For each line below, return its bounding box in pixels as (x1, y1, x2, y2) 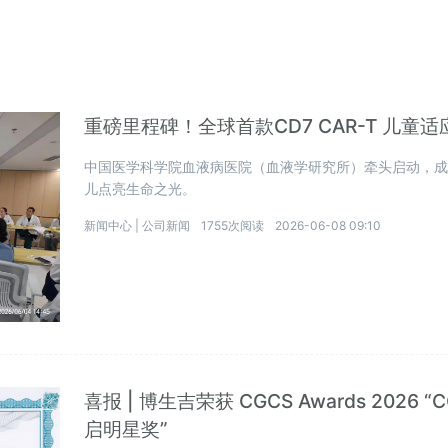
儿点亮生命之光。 (84, 180, 197, 197)
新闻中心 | (84, 218, 143, 233)
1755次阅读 (201, 218, 265, 233)
